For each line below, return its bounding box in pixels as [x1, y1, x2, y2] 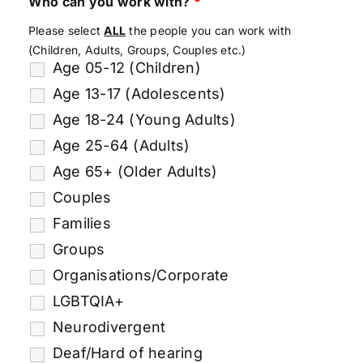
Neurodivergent [52, 318, 166, 335]
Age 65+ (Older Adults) [52, 162, 218, 180]
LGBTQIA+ [52, 292, 124, 310]
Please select [28, 23, 105, 37]
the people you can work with [126, 23, 292, 37]
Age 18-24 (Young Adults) [52, 110, 236, 128]
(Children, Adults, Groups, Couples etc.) [28, 42, 246, 57]
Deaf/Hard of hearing [52, 344, 203, 361]
